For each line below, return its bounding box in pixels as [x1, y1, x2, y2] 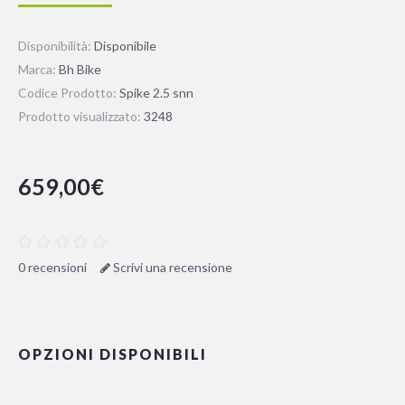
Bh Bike [59, 61, 101, 77]
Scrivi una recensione [110, 259, 232, 275]
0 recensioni [18, 259, 87, 275]
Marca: [18, 61, 59, 77]
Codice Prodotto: [18, 84, 119, 100]
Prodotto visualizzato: [18, 108, 144, 124]
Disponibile [94, 37, 156, 53]
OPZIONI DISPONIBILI [18, 344, 207, 363]
